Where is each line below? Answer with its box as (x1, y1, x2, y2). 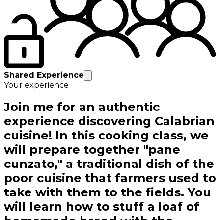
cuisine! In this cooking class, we (4, 128, 209, 143)
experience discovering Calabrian (4, 114, 215, 129)
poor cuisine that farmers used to (4, 171, 216, 186)
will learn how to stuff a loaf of (4, 199, 199, 214)
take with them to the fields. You (4, 185, 211, 200)
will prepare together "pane (4, 142, 180, 157)
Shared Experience (4, 70, 84, 80)
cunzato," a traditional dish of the (4, 157, 214, 171)
